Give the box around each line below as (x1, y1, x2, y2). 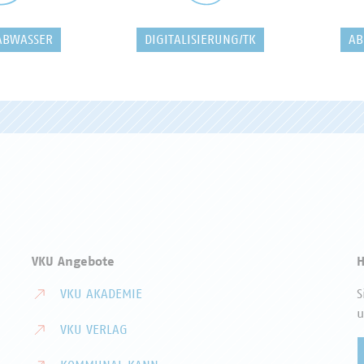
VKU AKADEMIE (60, 288, 142, 301)
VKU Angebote (32, 255, 115, 268)
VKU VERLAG (60, 323, 128, 336)
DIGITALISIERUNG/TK (145, 33, 257, 46)
